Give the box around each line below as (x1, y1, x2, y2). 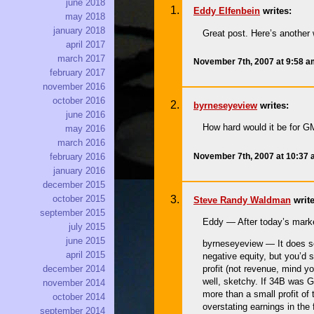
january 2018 (53, 25, 105, 36)
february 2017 (50, 67, 105, 78)
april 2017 (66, 39, 105, 50)
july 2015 (69, 221, 105, 233)
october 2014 (53, 292, 105, 303)
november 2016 (43, 81, 105, 93)
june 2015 (66, 235, 105, 247)
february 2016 (50, 151, 105, 163)
